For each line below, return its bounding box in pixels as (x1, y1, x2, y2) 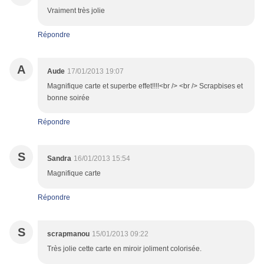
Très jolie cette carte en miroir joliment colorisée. (47, 245, 202, 253)
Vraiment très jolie (47, 6, 105, 15)
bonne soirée (47, 94, 90, 103)
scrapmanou (47, 230, 90, 239)
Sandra (47, 154, 71, 163)
